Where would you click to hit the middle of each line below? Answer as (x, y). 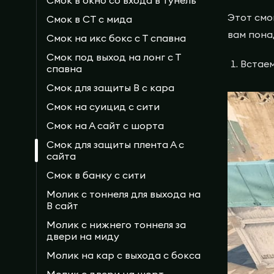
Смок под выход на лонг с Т (114, 57)
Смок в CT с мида (89, 19)
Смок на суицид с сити (103, 106)
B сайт (62, 205)
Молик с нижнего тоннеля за (116, 224)
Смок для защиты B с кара (110, 87)
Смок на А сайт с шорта (105, 125)
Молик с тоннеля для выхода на (124, 194)
